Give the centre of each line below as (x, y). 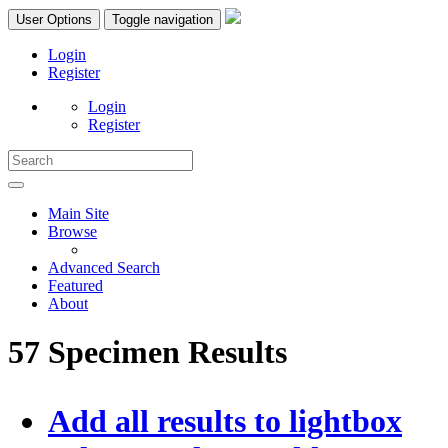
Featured (75, 285)
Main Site (78, 213)
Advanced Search (104, 267)
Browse (72, 231)
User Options (54, 19)
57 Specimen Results (147, 352)
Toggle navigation (162, 19)
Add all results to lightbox (225, 421)
